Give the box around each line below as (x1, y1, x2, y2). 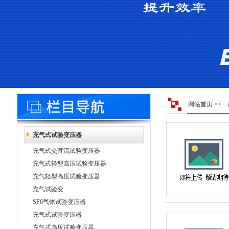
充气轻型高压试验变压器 (33, 173, 100, 180)
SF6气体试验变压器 (33, 198, 86, 205)
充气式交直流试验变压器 (33, 147, 100, 154)
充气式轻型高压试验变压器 (33, 160, 106, 167)
